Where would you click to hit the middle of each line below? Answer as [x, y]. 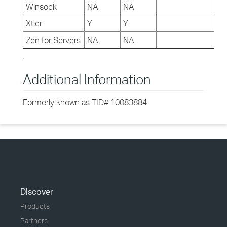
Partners [34, 221]
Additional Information [87, 79]
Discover [37, 192]
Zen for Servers [53, 40]
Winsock [41, 7]
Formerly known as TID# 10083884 [85, 102]
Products [35, 206]
